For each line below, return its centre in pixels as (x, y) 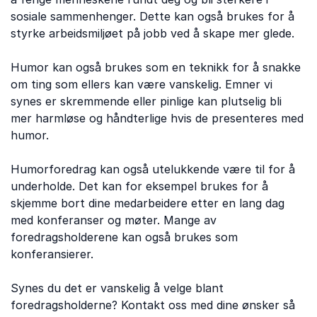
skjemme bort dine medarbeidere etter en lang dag (148, 203)
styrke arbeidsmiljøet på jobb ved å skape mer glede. (152, 33)
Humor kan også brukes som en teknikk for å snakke (156, 67)
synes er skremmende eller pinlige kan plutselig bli (146, 101)
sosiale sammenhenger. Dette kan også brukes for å (152, 16)
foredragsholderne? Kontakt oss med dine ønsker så (153, 305)
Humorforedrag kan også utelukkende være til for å (153, 169)
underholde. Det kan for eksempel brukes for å (139, 186)
